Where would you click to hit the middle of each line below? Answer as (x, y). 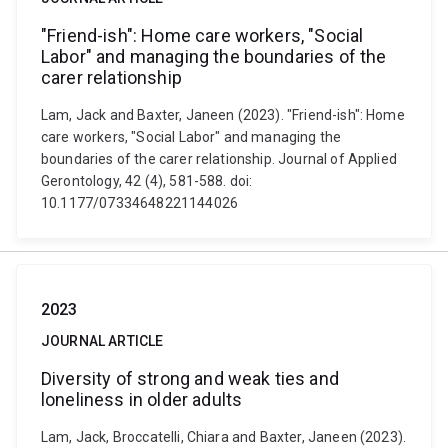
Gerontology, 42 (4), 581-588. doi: (147, 181)
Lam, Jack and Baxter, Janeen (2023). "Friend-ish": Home (223, 115)
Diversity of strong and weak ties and (190, 378)
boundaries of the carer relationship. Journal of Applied (219, 159)
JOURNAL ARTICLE (102, 341)
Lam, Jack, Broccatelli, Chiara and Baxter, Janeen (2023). (224, 437)
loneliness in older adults (142, 399)
